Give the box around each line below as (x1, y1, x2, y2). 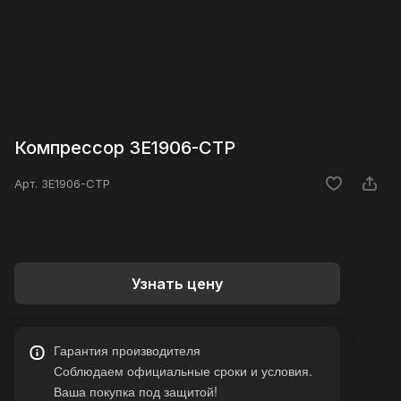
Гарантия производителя (54, 341, 200, 360)
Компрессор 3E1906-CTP (14, 137, 235, 159)
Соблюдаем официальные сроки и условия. (54, 362, 312, 380)
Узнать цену (132, 274, 223, 293)
